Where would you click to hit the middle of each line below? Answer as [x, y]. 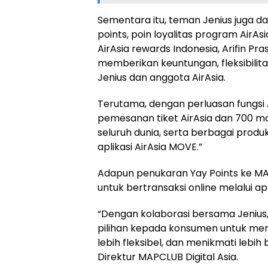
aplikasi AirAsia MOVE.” [150, 147]
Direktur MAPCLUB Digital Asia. [168, 257]
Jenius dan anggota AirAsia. [162, 78]
